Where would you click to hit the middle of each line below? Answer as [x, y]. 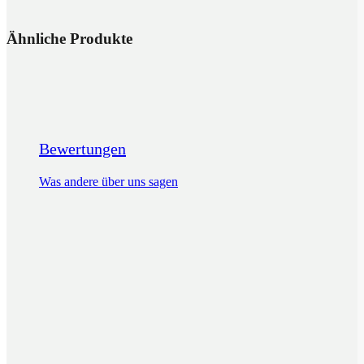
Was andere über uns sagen [108, 181]
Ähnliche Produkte [69, 38]
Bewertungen [82, 148]
